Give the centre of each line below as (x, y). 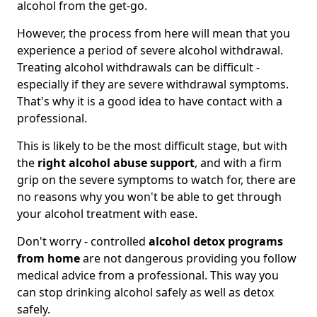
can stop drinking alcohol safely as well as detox (145, 293)
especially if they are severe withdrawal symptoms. (153, 85)
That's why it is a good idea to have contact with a (150, 102)
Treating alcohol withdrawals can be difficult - (138, 68)
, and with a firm (238, 163)
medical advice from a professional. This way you (148, 276)
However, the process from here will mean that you (154, 34)
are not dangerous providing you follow (188, 259)
